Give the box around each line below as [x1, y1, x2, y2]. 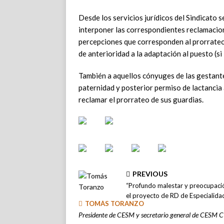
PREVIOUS [132, 169, 167, 178]
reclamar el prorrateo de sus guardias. [78, 95, 203, 104]
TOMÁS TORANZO [85, 199, 144, 207]
